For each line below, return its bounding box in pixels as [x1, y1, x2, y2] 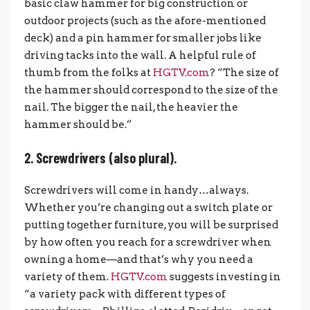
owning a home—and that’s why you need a [24, 253, 253, 266]
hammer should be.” [24, 118, 132, 131]
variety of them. [24, 270, 111, 283]
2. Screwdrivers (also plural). [24, 149, 176, 166]
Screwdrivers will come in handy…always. [24, 183, 248, 197]
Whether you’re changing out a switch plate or [24, 201, 273, 214]
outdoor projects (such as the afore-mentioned [24, 14, 266, 27]
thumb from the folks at [24, 66, 153, 79]
